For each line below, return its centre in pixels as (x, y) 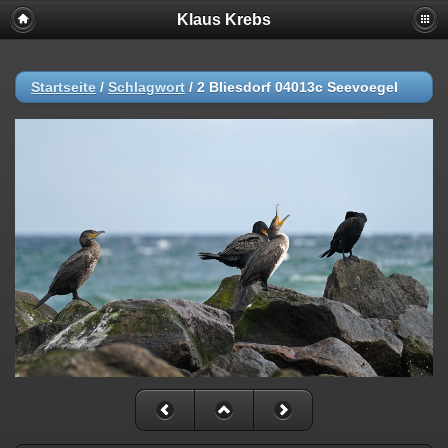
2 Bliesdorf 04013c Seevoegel (297, 87)
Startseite (63, 87)
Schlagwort (146, 87)
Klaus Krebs (224, 19)
